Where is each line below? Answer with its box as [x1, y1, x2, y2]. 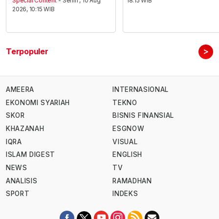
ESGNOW [112, 125, 145, 133]
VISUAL [112, 137, 138, 146]
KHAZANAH [6, 125, 44, 133]
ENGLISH [112, 151, 142, 159]
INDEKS [112, 190, 138, 198]
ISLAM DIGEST [6, 151, 56, 159]
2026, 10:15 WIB [12, 5, 55, 13]
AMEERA [6, 86, 34, 94]
